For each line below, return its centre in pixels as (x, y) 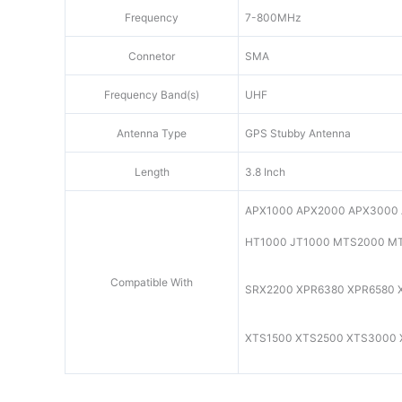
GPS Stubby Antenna (298, 133)
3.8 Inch (265, 171)
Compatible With (152, 282)
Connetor (152, 56)
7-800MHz (273, 17)
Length (152, 171)
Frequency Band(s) (152, 94)
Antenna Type (152, 133)
